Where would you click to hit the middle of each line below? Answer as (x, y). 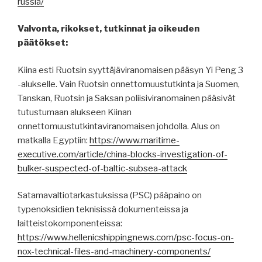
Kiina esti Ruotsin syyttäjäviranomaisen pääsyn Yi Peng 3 (130, 70)
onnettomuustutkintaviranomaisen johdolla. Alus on (119, 126)
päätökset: (43, 43)
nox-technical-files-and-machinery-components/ (114, 252)
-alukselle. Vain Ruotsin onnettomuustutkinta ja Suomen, (129, 84)
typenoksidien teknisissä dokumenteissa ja (103, 210)
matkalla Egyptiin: (54, 140)
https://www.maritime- (135, 140)
